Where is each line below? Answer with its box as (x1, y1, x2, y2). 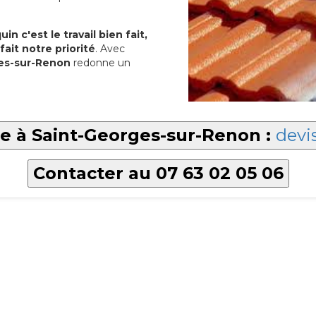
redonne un (71, 56, 130, 70)
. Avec (95, 42, 125, 56)
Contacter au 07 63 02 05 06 (32, 163, 284, 184)
